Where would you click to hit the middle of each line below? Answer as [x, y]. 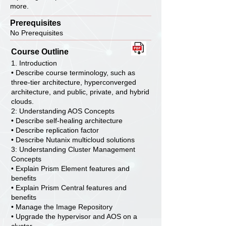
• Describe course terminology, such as [73, 73]
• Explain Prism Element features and [70, 168]
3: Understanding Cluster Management [73, 149]
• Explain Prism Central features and [69, 188]
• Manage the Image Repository [62, 207]
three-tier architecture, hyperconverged [74, 82]
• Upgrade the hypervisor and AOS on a [74, 216]
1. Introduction [34, 63]
